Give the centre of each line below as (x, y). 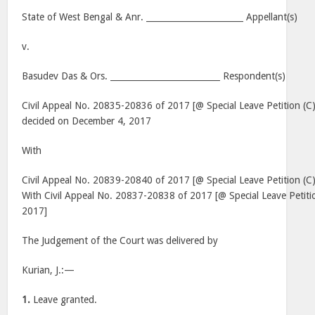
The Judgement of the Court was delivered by (120, 240)
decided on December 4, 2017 (87, 121)
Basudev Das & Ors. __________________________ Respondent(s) (154, 76)
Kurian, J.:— (49, 270)
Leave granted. (64, 300)
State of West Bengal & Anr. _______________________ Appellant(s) (160, 17)
